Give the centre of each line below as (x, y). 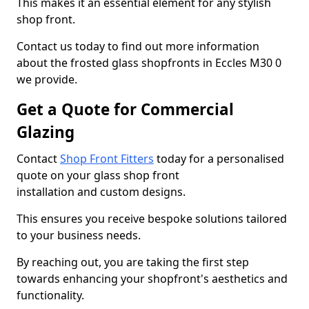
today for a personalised (219, 159)
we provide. (47, 79)
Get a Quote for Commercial (125, 109)
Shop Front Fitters (107, 159)
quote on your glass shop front (98, 175)
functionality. (50, 295)
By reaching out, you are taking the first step (133, 262)
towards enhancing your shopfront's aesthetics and (152, 279)
